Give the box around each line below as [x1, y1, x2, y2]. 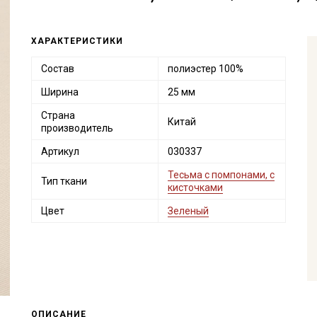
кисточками [167, 182, 223, 193]
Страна [40, 110, 75, 121]
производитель [40, 122, 113, 134]
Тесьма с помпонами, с [167, 169, 275, 180]
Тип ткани [40, 175, 87, 187]
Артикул [40, 146, 79, 157]
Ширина [40, 86, 79, 98]
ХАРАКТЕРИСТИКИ [30, 36, 123, 46]
